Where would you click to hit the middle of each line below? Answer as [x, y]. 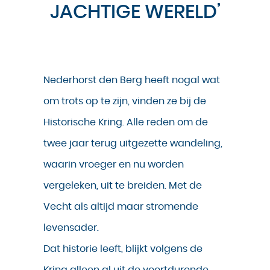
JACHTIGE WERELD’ [135, 12]
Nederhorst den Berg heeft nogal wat [132, 80]
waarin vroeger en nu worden [114, 165]
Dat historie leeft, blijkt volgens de [123, 249]
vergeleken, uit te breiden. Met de [123, 186]
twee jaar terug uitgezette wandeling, [133, 144]
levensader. [71, 228]
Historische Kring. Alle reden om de [126, 123]
